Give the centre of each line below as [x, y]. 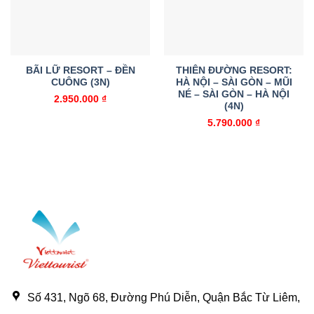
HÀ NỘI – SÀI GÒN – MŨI [234, 82]
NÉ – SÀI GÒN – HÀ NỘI [234, 94]
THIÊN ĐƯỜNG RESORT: [234, 70]
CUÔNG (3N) [80, 82]
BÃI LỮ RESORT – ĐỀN [80, 70]
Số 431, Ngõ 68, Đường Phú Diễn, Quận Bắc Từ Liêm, [164, 298]
